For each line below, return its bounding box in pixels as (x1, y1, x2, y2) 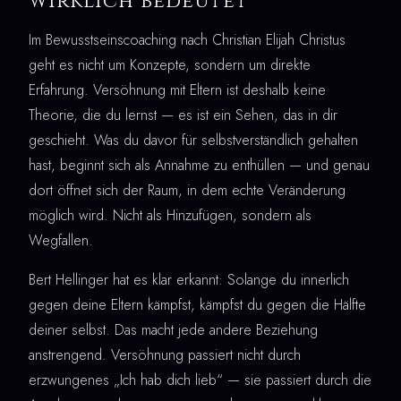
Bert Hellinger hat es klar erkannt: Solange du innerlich (29, 269, 349, 290)
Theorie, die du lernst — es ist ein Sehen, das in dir (29, 104, 337, 125)
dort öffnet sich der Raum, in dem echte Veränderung (29, 179, 346, 200)
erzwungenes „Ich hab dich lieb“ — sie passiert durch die (29, 369, 371, 390)
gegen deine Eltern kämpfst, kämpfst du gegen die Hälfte (29, 294, 366, 315)
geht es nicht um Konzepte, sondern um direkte (29, 54, 311, 75)
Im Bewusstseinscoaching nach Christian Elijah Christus (29, 29, 346, 50)
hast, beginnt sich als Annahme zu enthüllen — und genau (29, 154, 370, 175)
